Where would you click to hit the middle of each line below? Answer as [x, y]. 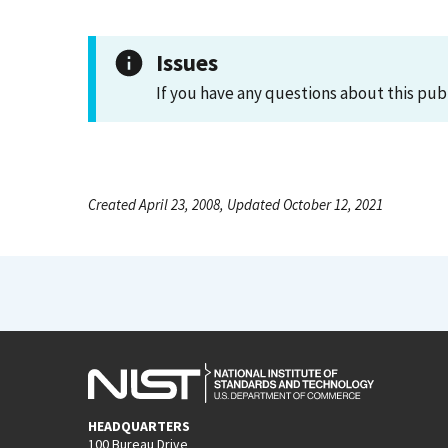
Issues [187, 62]
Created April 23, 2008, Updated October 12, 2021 [235, 204]
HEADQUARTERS [139, 425]
